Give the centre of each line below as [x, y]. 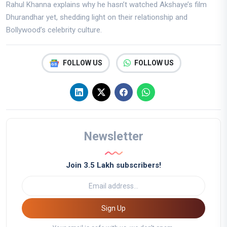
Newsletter [113, 137]
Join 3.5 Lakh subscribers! [113, 165]
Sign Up [121, 208]
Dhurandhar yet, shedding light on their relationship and [97, 17]
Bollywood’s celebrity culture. [54, 30]
